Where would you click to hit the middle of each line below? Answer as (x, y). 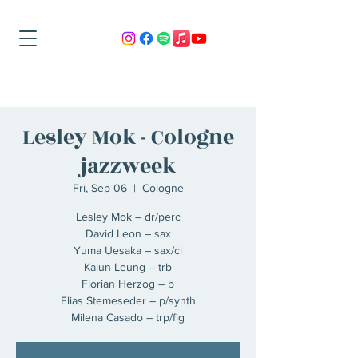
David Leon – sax (128, 233)
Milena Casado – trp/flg (128, 317)
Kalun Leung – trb (128, 267)
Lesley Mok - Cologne (128, 137)
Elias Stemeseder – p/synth (128, 300)
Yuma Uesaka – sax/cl (128, 250)
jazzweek (128, 166)
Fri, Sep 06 (99, 188)
